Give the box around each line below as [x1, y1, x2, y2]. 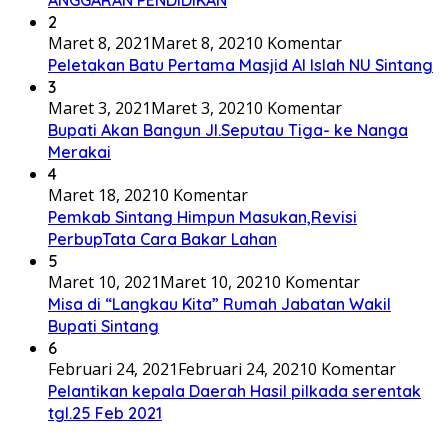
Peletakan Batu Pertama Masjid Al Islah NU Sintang [48, 55, 433, 76]
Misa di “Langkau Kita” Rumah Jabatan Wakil [48, 294, 391, 315]
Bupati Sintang [48, 316, 159, 337]
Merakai [48, 142, 111, 163]
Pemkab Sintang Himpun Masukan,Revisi [48, 207, 357, 228]
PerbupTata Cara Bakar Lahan [48, 229, 277, 250]
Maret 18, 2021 [48, 184, 160, 207]
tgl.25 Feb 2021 [48, 403, 162, 424]
